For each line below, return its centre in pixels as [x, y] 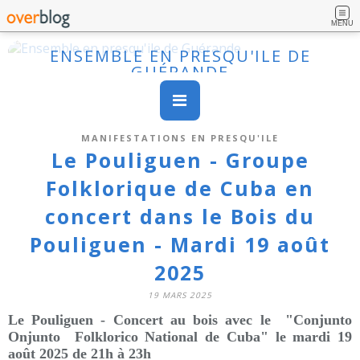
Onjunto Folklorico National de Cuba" [142, 337]
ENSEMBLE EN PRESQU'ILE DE [180, 56]
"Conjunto [319, 320]
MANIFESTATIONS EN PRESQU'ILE [180, 138]
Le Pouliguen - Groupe [180, 160]
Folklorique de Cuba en [180, 188]
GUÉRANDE [180, 72]
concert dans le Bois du [180, 216]
